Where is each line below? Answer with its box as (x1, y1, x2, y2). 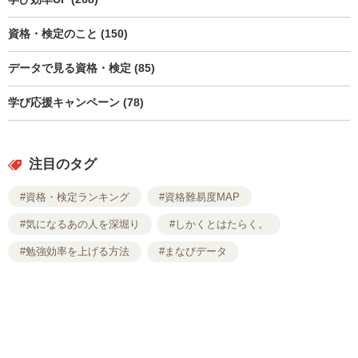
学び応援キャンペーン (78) (8, 96, 144, 109)
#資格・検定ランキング (20, 190, 129, 203)
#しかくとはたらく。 (169, 218, 269, 230)
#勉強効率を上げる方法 (20, 245, 129, 258)
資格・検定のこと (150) (8, 27, 128, 40)
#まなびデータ (159, 245, 228, 258)
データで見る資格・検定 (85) (8, 62, 155, 74)
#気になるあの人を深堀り (20, 218, 140, 230)
